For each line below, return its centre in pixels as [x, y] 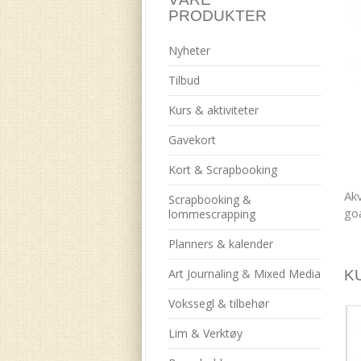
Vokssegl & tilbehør [218, 303]
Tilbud [184, 80]
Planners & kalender [220, 244]
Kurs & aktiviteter [213, 110]
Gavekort [192, 140]
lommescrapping [212, 214]
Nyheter [189, 50]
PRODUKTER [217, 16]
